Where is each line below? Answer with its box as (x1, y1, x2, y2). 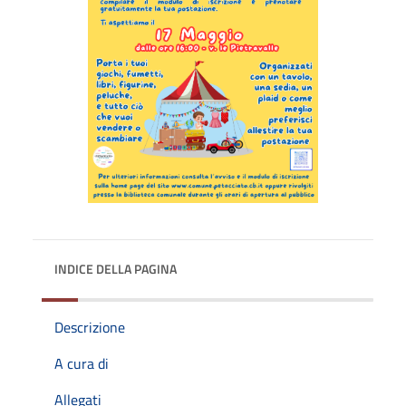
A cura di (54, 352, 109, 374)
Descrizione (54, 315, 125, 338)
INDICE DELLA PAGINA (54, 258, 177, 278)
